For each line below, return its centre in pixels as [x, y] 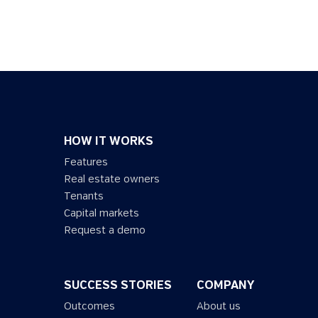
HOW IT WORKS [109, 141]
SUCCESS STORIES [118, 285]
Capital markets [102, 213]
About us [219, 306]
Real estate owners [112, 179]
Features [86, 162]
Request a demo [105, 230]
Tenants [84, 196]
